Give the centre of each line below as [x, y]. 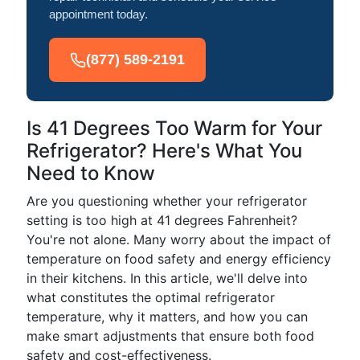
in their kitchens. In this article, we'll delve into [167, 278]
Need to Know [91, 173]
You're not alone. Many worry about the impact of [179, 239]
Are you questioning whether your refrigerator [167, 201]
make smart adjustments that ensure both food [170, 336]
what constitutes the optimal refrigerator [151, 297]
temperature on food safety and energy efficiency [179, 259]
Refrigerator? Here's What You [164, 151]
